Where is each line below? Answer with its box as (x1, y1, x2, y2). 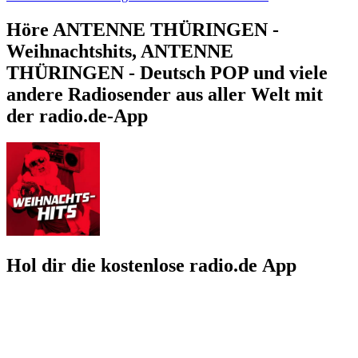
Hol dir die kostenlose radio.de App (6, 255, 296, 276)
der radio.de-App (6, 105, 148, 126)
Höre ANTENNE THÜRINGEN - (6, 18, 279, 40)
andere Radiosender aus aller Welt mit (6, 83, 323, 105)
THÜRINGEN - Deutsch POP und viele (6, 62, 328, 83)
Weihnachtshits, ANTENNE (6, 40, 233, 62)
